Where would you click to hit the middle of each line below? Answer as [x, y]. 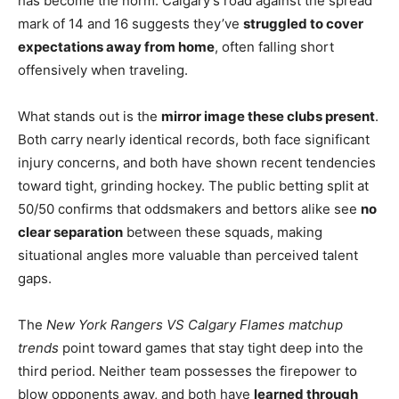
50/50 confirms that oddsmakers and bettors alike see [189, 208]
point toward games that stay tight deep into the [211, 347]
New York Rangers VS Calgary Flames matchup [195, 324]
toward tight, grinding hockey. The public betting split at [193, 185]
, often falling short [274, 46]
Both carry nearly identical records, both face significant [194, 139]
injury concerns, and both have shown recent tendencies [197, 162]
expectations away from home [116, 46]
